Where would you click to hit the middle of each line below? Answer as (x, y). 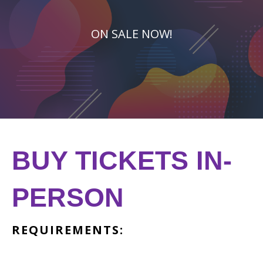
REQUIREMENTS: (68, 230)
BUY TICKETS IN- (122, 161)
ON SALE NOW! (131, 34)
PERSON (68, 198)
